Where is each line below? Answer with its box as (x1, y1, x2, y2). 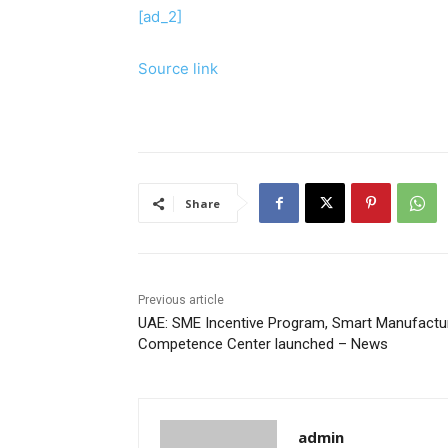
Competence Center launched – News (138, 335, 388, 354)
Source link (138, 59, 218, 79)
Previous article (138, 293, 224, 308)
